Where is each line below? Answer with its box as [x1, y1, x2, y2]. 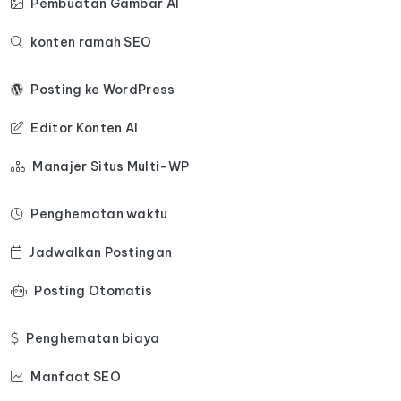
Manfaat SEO [30, 368, 121, 385]
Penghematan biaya [26, 329, 160, 346]
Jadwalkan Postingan [29, 243, 173, 260]
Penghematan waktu [30, 205, 168, 222]
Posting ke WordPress [30, 81, 175, 98]
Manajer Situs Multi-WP [32, 158, 190, 175]
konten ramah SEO [30, 33, 152, 50]
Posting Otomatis [34, 282, 153, 299]
